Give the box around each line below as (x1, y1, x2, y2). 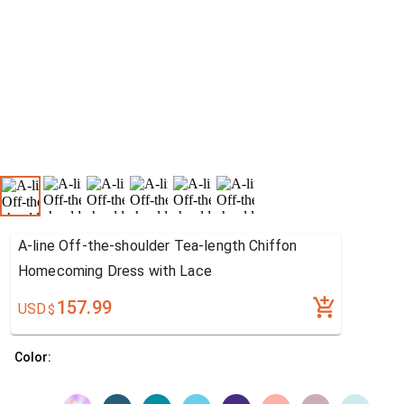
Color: (14, 349, 52, 364)
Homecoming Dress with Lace (18, 262, 212, 280)
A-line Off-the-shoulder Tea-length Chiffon (18, 237, 298, 255)
